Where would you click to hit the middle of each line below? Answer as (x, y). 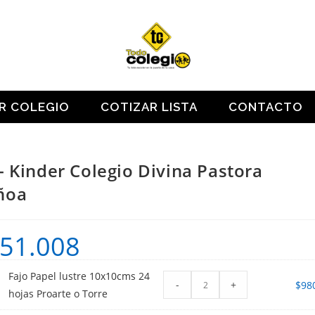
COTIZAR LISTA (149, 107)
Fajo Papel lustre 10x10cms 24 (79, 276)
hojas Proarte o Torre (58, 294)
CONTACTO (266, 107)
